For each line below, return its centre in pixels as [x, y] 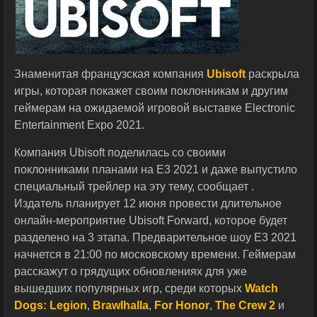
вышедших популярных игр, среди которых [129, 288]
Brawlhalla [121, 305]
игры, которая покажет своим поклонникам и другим [151, 91]
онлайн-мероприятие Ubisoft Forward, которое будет [151, 220]
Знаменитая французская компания [110, 74]
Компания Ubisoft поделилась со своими [120, 152]
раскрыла [272, 74]
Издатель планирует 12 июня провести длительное [148, 203]
